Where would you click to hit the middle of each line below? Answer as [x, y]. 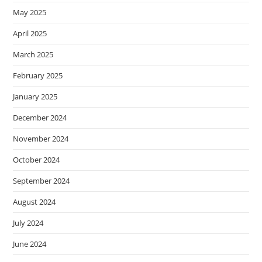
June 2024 [30, 244]
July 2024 [28, 223]
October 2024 [37, 160]
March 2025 [33, 55]
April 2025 [30, 34]
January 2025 [35, 97]
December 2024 [40, 118]
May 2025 [30, 13]
